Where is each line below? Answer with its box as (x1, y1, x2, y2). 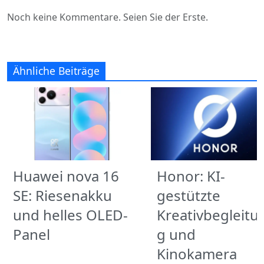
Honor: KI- (157, 166, 225, 186)
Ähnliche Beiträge (13, 64, 100, 78)
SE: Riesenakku (13, 186, 112, 206)
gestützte (157, 186, 220, 206)
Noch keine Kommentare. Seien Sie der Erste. (7, 11, 208, 24)
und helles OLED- (13, 205, 128, 225)
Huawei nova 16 (13, 166, 119, 186)
